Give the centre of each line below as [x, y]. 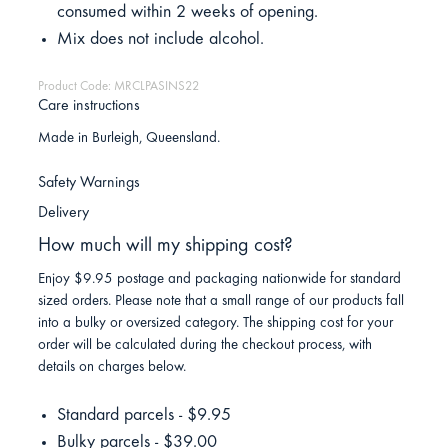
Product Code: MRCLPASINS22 [119, 88]
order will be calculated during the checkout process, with [205, 346]
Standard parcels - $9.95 [143, 416]
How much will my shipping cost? [166, 245]
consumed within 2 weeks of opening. [187, 13]
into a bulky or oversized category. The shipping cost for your [216, 324]
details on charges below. [112, 368]
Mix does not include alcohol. [160, 40]
